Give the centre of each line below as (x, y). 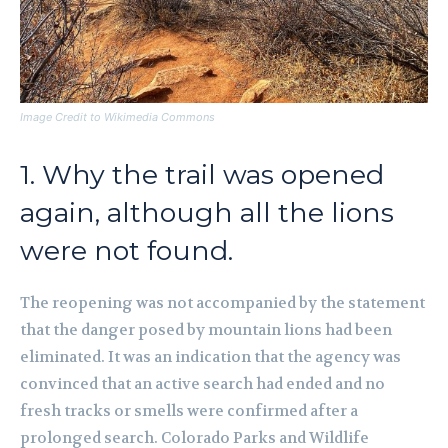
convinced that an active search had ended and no (202, 384)
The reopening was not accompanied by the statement (222, 303)
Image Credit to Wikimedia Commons (117, 117)
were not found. (126, 251)
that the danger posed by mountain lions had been (206, 330)
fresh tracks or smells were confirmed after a (189, 411)
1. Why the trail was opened (202, 175)
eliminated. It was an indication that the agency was (210, 357)
